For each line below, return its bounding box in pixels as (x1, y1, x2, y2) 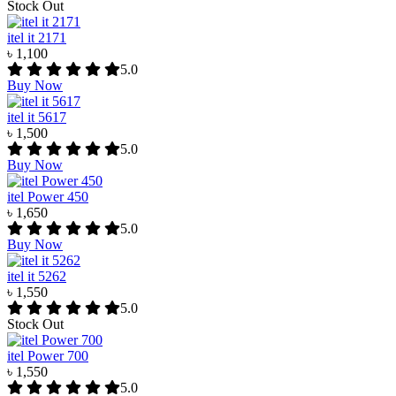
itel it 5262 (7, 269, 66, 285)
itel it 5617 (7, 110, 66, 126)
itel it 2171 (7, 30, 66, 46)
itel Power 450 (7, 189, 88, 205)
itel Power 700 (7, 348, 88, 364)
